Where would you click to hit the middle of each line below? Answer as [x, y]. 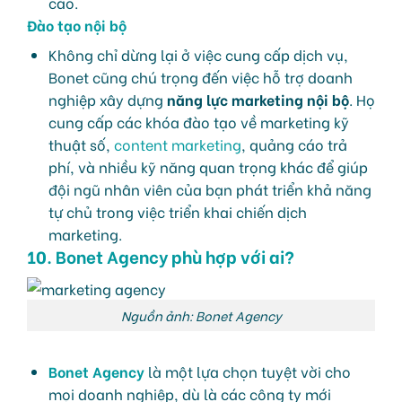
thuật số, [81, 144]
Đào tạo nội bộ [77, 24]
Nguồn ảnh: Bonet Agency [201, 316]
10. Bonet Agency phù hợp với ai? [161, 255]
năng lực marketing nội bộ [258, 99]
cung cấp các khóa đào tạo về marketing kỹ [199, 121]
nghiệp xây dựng [108, 99]
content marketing [178, 144]
